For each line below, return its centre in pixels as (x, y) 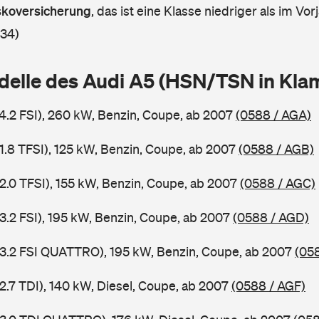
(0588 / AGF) (268, 286)
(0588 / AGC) (278, 183)
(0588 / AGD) (271, 218)
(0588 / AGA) (273, 115)
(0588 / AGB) (276, 149)
